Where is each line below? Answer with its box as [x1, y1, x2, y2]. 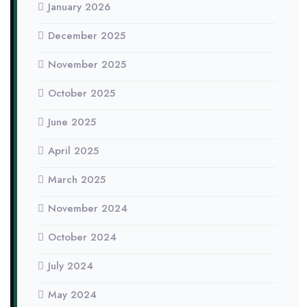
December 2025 [48, 28, 125, 43]
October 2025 [48, 86, 115, 101]
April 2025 [48, 143, 99, 158]
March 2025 [48, 172, 106, 187]
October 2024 [48, 230, 116, 245]
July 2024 [48, 258, 93, 273]
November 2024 [48, 201, 127, 216]
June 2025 [48, 114, 96, 130]
